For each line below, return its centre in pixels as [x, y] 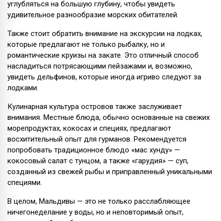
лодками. [23, 88]
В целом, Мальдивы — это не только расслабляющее [99, 201]
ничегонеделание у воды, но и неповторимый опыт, [95, 212]
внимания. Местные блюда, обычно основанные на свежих [109, 117]
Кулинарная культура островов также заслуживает [95, 106]
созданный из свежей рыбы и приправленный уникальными [110, 171]
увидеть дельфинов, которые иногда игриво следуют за [104, 77]
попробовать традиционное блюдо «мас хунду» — [94, 150]
